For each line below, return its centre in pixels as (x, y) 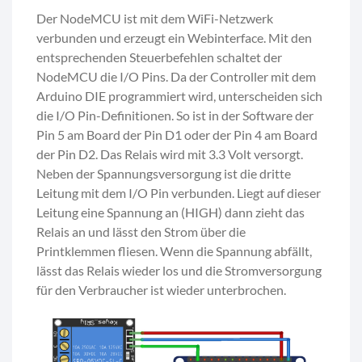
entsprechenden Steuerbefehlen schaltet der (159, 57)
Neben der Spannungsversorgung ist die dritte (164, 173)
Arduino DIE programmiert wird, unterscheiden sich (179, 95)
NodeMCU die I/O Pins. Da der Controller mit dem (176, 76)
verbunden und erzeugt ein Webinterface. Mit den (174, 37)
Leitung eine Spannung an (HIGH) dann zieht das (170, 212)
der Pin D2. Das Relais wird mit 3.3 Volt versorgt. (170, 154)
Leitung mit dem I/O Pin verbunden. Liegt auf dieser (179, 192)
